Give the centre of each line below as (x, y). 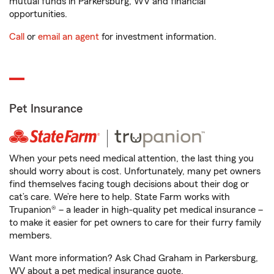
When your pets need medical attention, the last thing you (131, 158)
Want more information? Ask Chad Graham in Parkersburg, (134, 258)
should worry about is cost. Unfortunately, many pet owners (135, 171)
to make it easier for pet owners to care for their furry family (135, 223)
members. (31, 235)
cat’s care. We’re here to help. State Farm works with (120, 197)
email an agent (68, 37)
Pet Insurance (46, 109)
